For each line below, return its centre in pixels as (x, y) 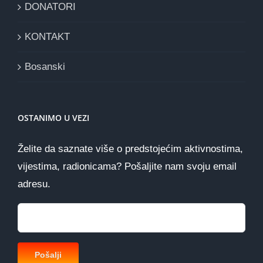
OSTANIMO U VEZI (53, 118)
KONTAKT (47, 37)
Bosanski (45, 67)
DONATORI (50, 7)
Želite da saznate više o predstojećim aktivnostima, (130, 149)
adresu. (34, 184)
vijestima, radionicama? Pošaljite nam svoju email (127, 167)
